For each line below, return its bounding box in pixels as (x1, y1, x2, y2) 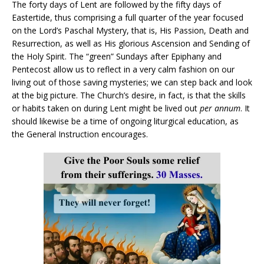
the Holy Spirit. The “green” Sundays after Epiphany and (12, 51, 222, 62)
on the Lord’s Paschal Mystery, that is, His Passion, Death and (12, 25, 249, 37)
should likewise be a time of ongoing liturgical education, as (12, 115, 239, 127)
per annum (200, 103, 240, 114)
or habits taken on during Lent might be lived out (12, 103, 200, 114)
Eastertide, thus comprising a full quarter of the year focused (12, 12, 243, 24)
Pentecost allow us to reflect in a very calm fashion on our (12, 64, 235, 75)
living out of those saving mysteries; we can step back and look (12, 77, 252, 88)
